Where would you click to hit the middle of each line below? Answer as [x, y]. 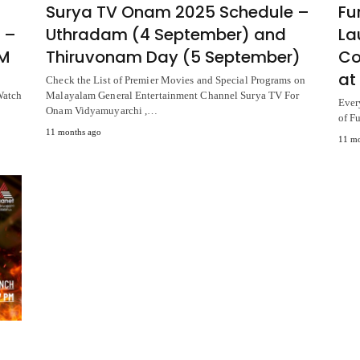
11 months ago [74, 132]
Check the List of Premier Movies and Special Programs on [176, 80]
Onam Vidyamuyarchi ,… [102, 111]
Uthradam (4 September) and [166, 35]
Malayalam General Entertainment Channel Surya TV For [173, 96]
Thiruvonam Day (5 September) [174, 57]
